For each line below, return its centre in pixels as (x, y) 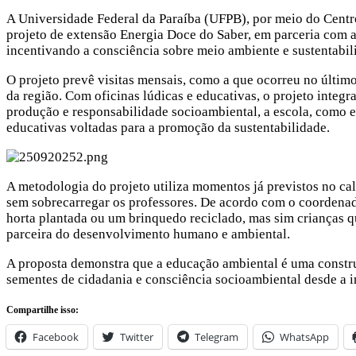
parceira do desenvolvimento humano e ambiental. (148, 234)
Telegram (217, 337)
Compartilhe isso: (43, 310)
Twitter (137, 337)
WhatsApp (304, 337)
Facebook (56, 337)
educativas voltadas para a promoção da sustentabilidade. (168, 128)
